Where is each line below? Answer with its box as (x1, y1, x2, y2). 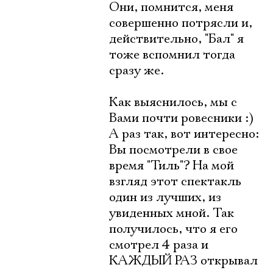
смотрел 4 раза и (109, 237, 208, 253)
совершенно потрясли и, (109, 15, 252, 31)
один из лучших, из (109, 190, 221, 205)
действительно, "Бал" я (109, 31, 244, 47)
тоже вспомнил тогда (109, 47, 235, 63)
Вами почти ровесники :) (109, 110, 253, 126)
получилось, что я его (109, 221, 238, 237)
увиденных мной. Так (109, 205, 234, 221)
